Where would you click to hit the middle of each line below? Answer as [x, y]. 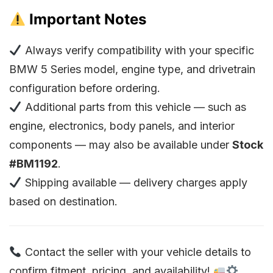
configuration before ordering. [85, 88]
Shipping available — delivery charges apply [134, 183]
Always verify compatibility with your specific [138, 51]
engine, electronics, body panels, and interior [122, 126]
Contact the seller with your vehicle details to [136, 252]
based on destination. [63, 202]
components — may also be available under [121, 145]
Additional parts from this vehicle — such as [134, 107]
